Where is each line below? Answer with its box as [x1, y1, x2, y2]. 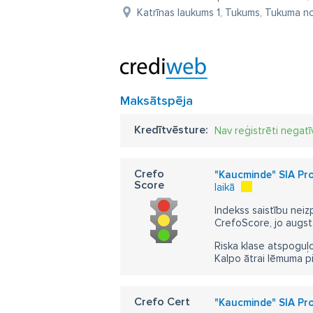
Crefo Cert [134, 295, 190, 309]
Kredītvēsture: [134, 123, 208, 137]
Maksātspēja [120, 93, 193, 108]
